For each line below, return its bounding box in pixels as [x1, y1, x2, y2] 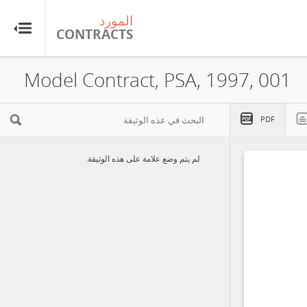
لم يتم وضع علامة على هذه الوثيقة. [86, 153, 200, 164]
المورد [99, 12, 133, 29]
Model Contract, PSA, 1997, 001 [24, 67, 291, 93]
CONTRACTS [56, 25, 133, 43]
